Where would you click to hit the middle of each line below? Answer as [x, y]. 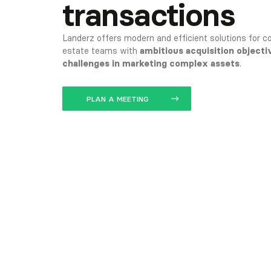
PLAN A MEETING [118, 99]
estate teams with [101, 51]
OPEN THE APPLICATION [118, 111]
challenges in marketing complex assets [151, 63]
